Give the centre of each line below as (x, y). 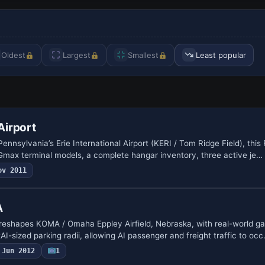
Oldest (13, 55)
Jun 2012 (18, 251)
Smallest (143, 55)
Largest (77, 55)
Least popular (221, 55)
